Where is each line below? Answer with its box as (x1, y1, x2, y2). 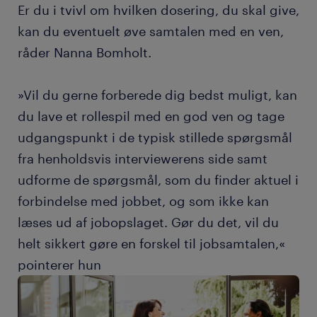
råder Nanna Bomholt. (18, 45, 155, 60)
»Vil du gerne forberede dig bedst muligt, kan (18, 87, 297, 103)
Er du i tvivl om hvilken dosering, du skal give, (18, 2, 299, 18)
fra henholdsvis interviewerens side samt (18, 151, 267, 166)
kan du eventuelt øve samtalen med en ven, (18, 23, 284, 39)
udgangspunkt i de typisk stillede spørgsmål (18, 129, 292, 145)
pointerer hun (18, 257, 101, 272)
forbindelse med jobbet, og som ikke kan (18, 193, 269, 209)
